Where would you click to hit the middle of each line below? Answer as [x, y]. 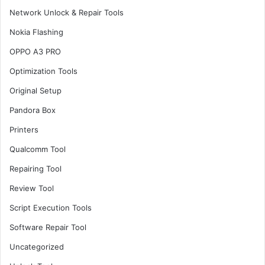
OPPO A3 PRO [35, 51]
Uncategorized [37, 247]
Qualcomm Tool [38, 149]
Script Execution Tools [51, 208]
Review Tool [32, 188]
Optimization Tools [43, 71]
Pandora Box [33, 110]
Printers [24, 130]
